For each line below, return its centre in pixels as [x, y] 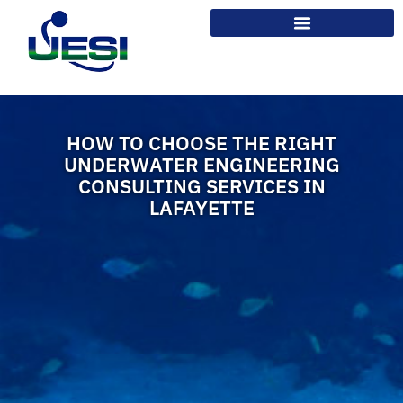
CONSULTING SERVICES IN [201, 186]
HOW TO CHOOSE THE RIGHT [201, 143]
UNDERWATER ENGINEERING [201, 165]
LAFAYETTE [201, 208]
